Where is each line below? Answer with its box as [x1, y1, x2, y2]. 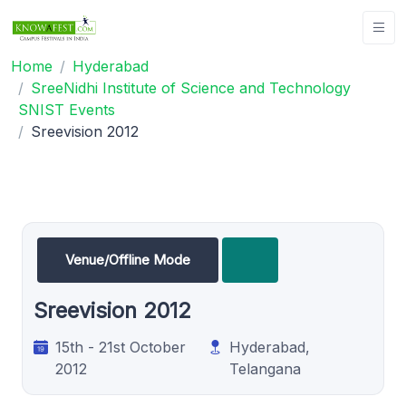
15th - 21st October [55, 337, 186, 356]
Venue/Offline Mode [65, 250, 190, 268]
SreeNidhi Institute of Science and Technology [31, 78, 351, 97]
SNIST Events [18, 100, 115, 119]
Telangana [229, 359, 302, 378]
